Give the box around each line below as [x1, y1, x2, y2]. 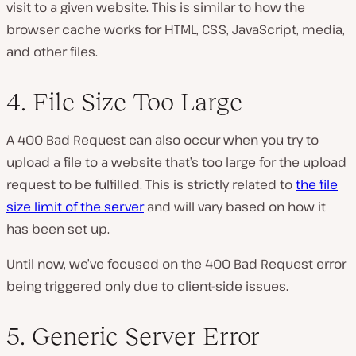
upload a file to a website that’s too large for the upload [6, 153, 346, 171]
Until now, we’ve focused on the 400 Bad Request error [6, 254, 346, 273]
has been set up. [6, 219, 110, 238]
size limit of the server [6, 197, 144, 215]
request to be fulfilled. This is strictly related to [6, 175, 296, 193]
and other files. [6, 42, 98, 60]
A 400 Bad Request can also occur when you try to [6, 130, 319, 149]
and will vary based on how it [144, 197, 326, 215]
